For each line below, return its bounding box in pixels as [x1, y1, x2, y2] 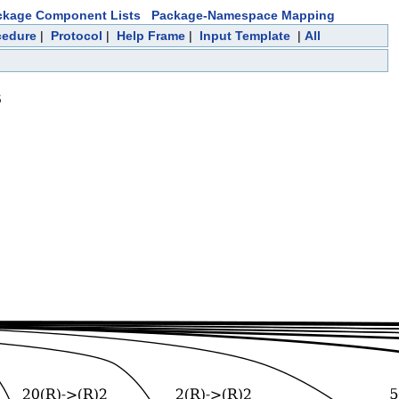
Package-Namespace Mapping [151, 8, 335, 22]
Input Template [199, 28, 290, 43]
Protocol [51, 28, 102, 43]
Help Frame [117, 28, 185, 43]
